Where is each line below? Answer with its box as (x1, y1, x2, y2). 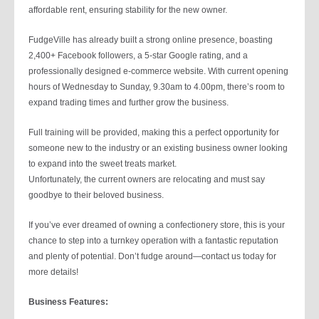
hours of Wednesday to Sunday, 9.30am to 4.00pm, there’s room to (28, 82, 285, 92)
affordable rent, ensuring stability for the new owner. (28, 5, 227, 15)
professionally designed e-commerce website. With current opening (28, 66, 288, 76)
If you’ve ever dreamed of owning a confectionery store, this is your (28, 220, 285, 230)
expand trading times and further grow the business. (28, 98, 229, 108)
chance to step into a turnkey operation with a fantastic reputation (28, 236, 278, 246)
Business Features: (28, 297, 108, 307)
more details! (28, 267, 78, 277)
